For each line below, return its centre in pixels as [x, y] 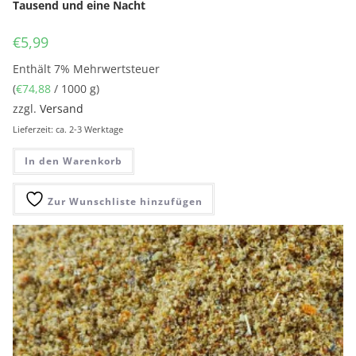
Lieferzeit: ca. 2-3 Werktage [68, 129]
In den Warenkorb [74, 161]
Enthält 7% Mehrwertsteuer [87, 68]
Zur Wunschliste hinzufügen [124, 201]
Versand [62, 108]
